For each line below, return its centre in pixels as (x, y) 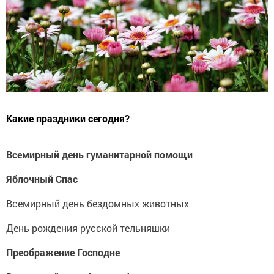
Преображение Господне (63, 253)
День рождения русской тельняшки (88, 228)
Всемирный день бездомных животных (98, 204)
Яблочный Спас (42, 179)
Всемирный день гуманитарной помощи (99, 155)
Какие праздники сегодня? (68, 119)
